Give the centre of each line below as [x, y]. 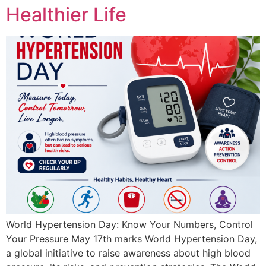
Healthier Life [66, 15]
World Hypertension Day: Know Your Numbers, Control [129, 224]
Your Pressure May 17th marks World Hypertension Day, [132, 239]
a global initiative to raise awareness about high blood [128, 253]
